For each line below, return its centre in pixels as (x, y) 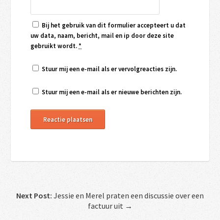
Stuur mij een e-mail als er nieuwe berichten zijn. (112, 92)
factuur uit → (110, 206)
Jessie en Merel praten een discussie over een (128, 195)
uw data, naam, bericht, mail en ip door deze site (102, 35)
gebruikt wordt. (55, 46)
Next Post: (34, 195)
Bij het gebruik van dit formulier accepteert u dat (113, 25)
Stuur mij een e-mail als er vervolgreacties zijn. (110, 69)
